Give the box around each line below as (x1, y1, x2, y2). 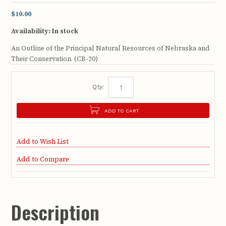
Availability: (11, 27, 51, 36)
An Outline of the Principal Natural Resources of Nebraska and (11, 44, 210, 53)
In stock (52, 27, 79, 36)
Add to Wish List (17, 137, 69, 146)
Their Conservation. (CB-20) (11, 54, 98, 64)
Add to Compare (17, 154, 70, 163)
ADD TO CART (104, 107, 139, 114)
